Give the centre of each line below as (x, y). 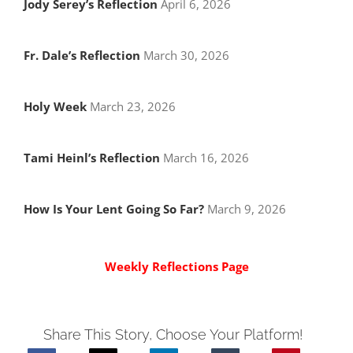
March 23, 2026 (131, 107)
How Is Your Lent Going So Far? (113, 209)
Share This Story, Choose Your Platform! (173, 335)
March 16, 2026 (204, 158)
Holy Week (55, 107)
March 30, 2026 (184, 56)
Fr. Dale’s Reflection (82, 56)
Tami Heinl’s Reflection (91, 158)
